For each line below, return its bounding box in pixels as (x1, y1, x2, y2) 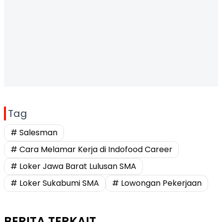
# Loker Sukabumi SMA (10, 177, 99, 189)
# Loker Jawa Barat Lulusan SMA (10, 161, 136, 172)
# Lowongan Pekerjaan (112, 177, 202, 189)
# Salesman (10, 127, 57, 138)
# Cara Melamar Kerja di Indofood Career (10, 144, 172, 155)
